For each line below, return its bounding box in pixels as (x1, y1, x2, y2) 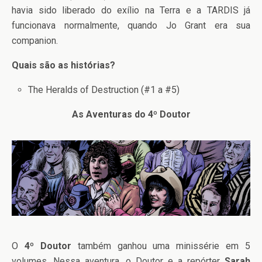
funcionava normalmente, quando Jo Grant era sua (12, 19, 250, 31)
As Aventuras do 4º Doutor (71, 108, 191, 120)
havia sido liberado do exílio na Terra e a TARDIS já (12, 4, 250, 16)
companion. (12, 35, 58, 46)
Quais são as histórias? (12, 59, 115, 71)
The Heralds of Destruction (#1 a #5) (28, 84, 180, 95)
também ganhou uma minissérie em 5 (71, 240, 250, 252)
